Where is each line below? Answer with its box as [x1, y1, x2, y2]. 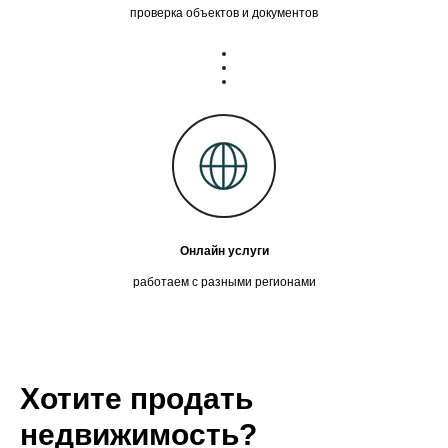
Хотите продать [20, 381, 253, 415]
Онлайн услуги [179, 243, 269, 258]
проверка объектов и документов [130, 5, 318, 20]
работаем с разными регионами [132, 274, 316, 289]
